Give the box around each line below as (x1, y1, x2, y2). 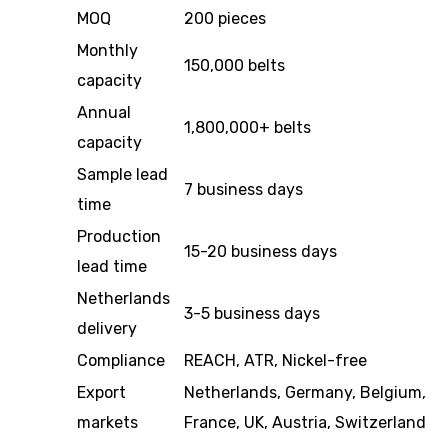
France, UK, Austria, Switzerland (184, 413, 426, 432)
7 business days (184, 180, 303, 199)
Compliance (77, 351, 165, 370)
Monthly (77, 41, 138, 60)
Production (77, 227, 161, 246)
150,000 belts (184, 56, 285, 75)
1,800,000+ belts (184, 118, 311, 137)
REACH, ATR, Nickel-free (184, 351, 367, 370)
